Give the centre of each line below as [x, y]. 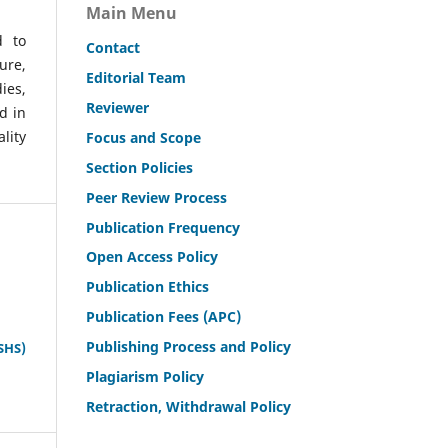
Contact [113, 47]
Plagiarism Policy [145, 377]
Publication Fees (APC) [163, 317]
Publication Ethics [147, 287]
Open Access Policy [152, 257]
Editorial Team [136, 77]
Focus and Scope [143, 137]
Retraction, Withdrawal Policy [188, 407]
